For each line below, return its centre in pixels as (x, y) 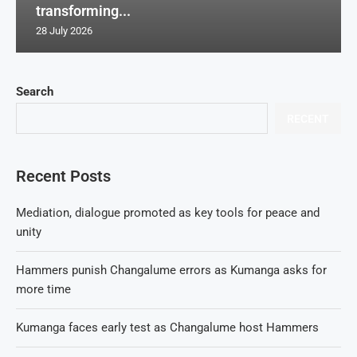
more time (43, 289)
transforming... (83, 11)
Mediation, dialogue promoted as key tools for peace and (168, 213)
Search (35, 92)
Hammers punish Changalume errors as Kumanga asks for (171, 270)
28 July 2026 (64, 31)
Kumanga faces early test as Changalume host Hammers (167, 328)
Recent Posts (63, 176)
